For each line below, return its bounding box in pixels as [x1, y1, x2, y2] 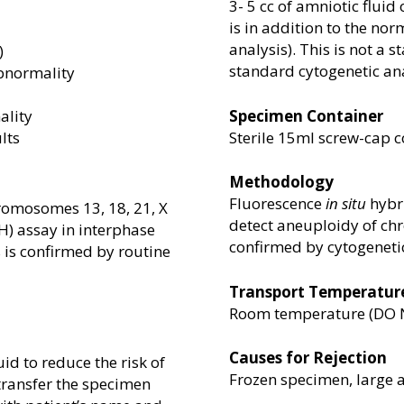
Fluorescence [229, 193, 326, 215]
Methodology [229, 171, 334, 193]
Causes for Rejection [229, 347, 387, 369]
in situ [326, 193, 366, 215]
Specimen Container [229, 105, 383, 126]
